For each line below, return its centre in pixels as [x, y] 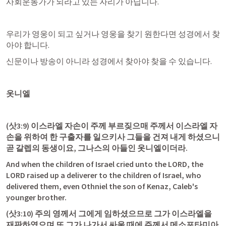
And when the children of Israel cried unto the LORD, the [105, 164]
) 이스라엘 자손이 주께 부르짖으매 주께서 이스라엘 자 [122, 126]
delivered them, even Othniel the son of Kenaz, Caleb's [102, 186]
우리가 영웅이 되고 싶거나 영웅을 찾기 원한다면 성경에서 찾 [113, 34]
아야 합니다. [28, 45]
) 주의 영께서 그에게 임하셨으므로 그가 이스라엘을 [121, 213]
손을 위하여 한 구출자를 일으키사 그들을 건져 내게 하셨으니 [113, 137]
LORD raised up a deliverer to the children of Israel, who [104, 175]
